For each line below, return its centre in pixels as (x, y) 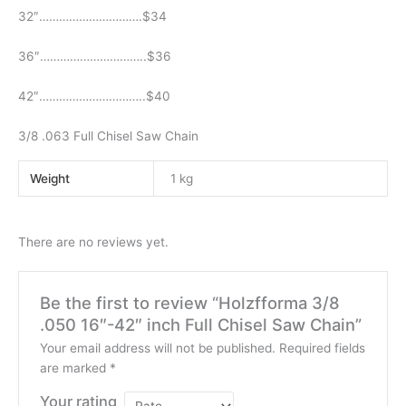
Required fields (322, 348)
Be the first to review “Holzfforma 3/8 (189, 303)
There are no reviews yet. (93, 242)
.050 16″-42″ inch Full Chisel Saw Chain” (200, 325)
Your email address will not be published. (157, 348)
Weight (50, 179)
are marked (74, 368)
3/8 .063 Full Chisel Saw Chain (108, 135)
